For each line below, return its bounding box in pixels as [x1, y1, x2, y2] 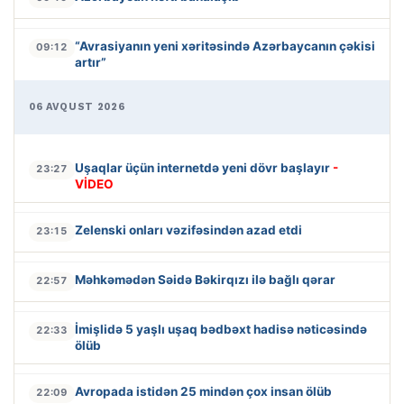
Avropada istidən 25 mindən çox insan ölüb [75, 384, 332, 399]
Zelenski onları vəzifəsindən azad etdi [75, 223, 302, 238]
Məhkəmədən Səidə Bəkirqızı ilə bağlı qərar [75, 272, 335, 288]
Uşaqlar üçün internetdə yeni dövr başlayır [75, 161, 333, 176]
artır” [75, 55, 106, 70]
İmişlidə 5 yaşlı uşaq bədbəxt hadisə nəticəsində [75, 322, 367, 337]
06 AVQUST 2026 [29, 101, 125, 114]
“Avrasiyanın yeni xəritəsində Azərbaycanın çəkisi [75, 39, 375, 54]
